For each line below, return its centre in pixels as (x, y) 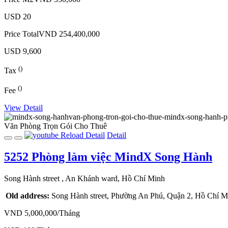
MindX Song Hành (163, 156)
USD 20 (18, 17)
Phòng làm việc (73, 156)
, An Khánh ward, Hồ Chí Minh (113, 178)
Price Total (21, 34)
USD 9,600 (23, 51)
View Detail (23, 108)
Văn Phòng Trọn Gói (38, 126)
